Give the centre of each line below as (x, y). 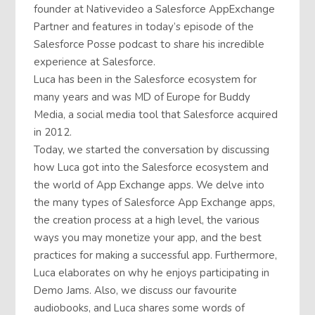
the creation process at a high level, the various (147, 220)
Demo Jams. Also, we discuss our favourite (136, 291)
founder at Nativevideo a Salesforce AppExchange (155, 9)
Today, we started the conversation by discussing (152, 150)
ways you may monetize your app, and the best (148, 238)
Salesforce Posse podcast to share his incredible (149, 45)
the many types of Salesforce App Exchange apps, (155, 203)
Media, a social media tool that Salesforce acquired (156, 115)
